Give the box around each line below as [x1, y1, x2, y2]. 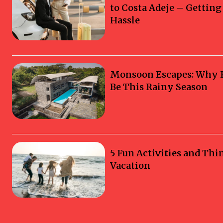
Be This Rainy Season [110, 81, 208, 93]
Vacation [110, 159, 151, 171]
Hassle [110, 14, 140, 26]
